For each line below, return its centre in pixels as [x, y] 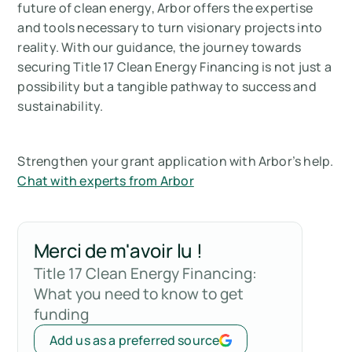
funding [61, 315]
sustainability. [60, 106]
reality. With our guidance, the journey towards [159, 48]
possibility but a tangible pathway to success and [167, 87]
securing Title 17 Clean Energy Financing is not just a [174, 67]
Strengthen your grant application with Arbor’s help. [176, 161]
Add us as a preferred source [134, 340]
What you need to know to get [138, 294]
